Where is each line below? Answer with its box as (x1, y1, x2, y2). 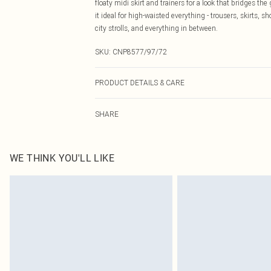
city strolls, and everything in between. (95, 24, 218, 33)
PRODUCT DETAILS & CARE (95, 78, 184, 87)
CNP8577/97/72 (113, 47, 167, 56)
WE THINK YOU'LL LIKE (10, 152, 114, 164)
